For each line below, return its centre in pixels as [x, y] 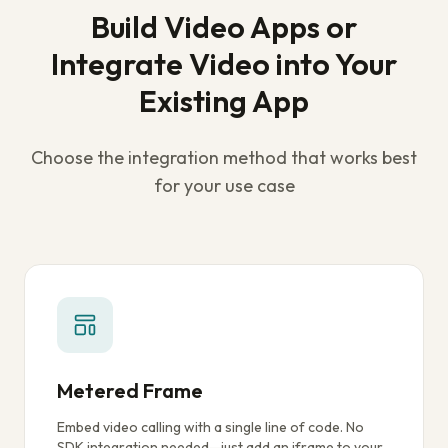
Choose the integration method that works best [224, 157]
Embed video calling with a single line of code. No [210, 427]
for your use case [224, 185]
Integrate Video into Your [224, 64]
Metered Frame [130, 390]
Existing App [224, 101]
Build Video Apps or [224, 27]
